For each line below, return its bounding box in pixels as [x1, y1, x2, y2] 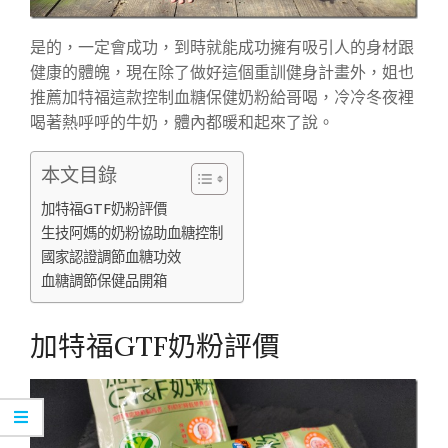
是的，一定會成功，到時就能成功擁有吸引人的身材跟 [30, 38, 414, 56]
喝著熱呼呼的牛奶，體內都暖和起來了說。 [30, 113, 334, 131]
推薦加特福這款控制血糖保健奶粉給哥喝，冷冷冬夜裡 [30, 88, 414, 106]
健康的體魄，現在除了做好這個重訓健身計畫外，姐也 [30, 63, 414, 81]
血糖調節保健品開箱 [41, 270, 167, 290]
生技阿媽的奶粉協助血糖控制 [41, 222, 223, 242]
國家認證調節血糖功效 [41, 246, 181, 266]
